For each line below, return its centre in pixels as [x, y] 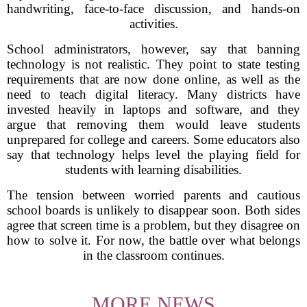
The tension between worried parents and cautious [153, 195]
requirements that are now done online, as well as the [153, 79]
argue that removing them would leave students [153, 124]
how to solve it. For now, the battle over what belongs [153, 240]
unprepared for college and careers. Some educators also [153, 139]
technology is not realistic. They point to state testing [153, 64]
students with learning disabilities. [153, 170]
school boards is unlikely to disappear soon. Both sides [153, 210]
